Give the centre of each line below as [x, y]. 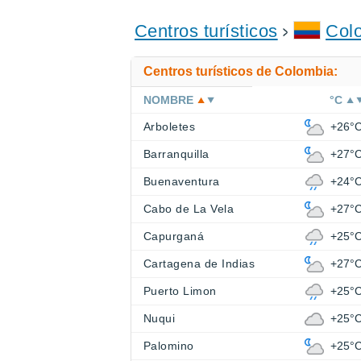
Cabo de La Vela [189, 209]
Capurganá [174, 237]
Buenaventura [182, 182]
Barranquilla [176, 154]
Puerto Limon [180, 291]
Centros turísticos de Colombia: [241, 72]
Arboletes [170, 127]
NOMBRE [168, 100]
